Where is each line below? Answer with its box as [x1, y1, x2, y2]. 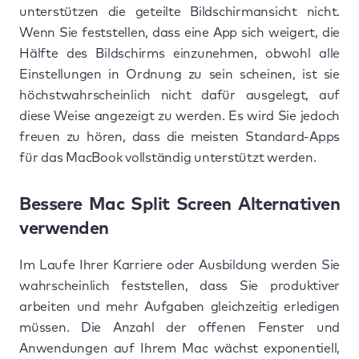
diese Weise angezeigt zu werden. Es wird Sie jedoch [19, 110, 340, 123]
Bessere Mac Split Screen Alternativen [19, 196, 340, 214]
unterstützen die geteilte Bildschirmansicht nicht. [19, 6, 340, 18]
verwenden [19, 220, 109, 238]
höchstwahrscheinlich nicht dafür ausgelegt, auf [19, 89, 340, 102]
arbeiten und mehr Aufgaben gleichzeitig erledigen [19, 301, 340, 313]
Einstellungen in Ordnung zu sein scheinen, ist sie [19, 68, 340, 81]
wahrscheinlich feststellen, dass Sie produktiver [19, 280, 340, 292]
